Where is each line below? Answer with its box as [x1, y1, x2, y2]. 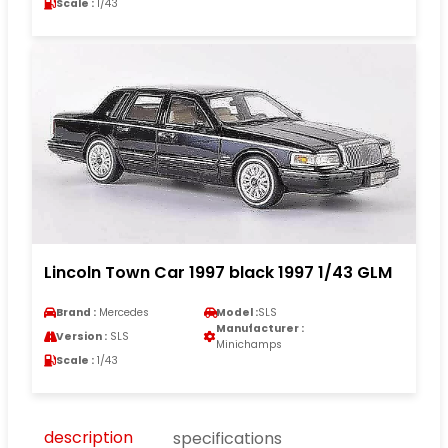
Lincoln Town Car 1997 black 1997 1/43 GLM [44, 261, 392, 285]
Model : [216, 305, 258, 321]
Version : [56, 329, 107, 345]
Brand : [56, 305, 96, 321]
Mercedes [96, 305, 149, 321]
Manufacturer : [216, 321, 304, 337]
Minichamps [216, 337, 282, 353]
